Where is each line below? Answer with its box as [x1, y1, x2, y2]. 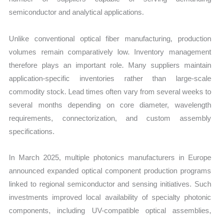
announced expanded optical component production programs [9, 166, 211, 175]
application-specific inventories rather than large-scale [9, 74, 211, 82]
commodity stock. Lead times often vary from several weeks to [9, 87, 211, 96]
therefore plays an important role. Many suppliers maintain [9, 60, 211, 69]
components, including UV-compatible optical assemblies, [9, 206, 211, 215]
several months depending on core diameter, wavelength [9, 100, 211, 109]
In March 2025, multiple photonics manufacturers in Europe [9, 153, 211, 162]
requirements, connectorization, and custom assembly [9, 113, 211, 122]
